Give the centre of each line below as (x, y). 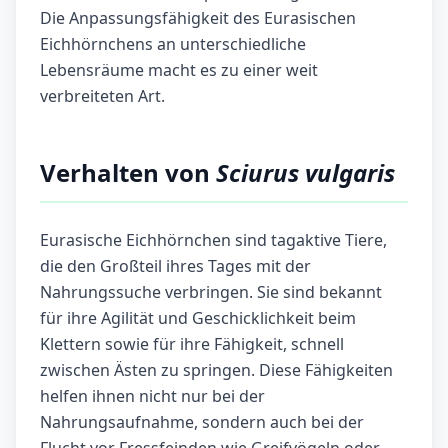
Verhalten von (128, 173)
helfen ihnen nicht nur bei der (152, 396)
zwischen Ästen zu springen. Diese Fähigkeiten (216, 370)
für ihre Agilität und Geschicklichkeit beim (198, 318)
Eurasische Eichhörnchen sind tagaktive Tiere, (213, 240)
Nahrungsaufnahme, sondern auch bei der (202, 422)
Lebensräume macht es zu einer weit (179, 70)
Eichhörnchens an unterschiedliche (173, 44)
